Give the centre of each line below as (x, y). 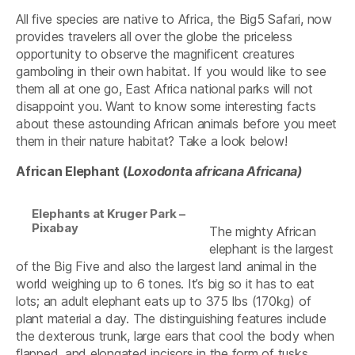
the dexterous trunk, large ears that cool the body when (175, 336)
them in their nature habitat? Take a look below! (152, 141)
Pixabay (55, 227)
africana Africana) (247, 171)
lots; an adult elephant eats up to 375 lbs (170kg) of (164, 301)
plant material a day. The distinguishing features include (171, 318)
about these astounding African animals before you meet (177, 123)
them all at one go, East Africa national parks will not (164, 88)
